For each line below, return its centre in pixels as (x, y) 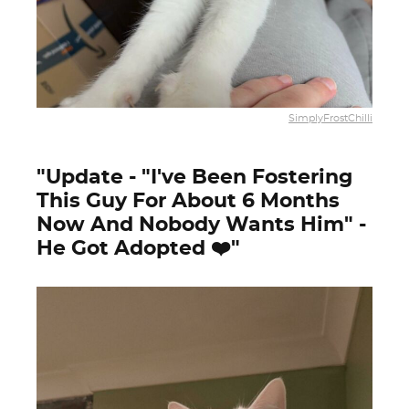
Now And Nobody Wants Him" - (201, 225)
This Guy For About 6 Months (188, 201)
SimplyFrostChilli (330, 118)
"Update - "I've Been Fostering (194, 177)
